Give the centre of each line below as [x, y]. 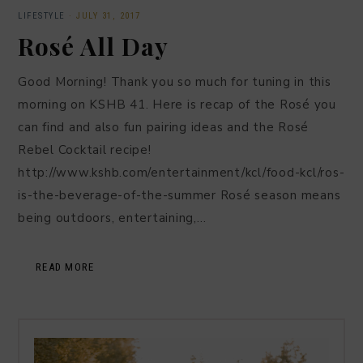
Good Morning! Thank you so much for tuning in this [175, 81]
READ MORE [65, 267]
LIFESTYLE [42, 15]
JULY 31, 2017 [109, 15]
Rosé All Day [93, 46]
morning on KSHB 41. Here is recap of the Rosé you [177, 104]
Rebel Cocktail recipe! [85, 149]
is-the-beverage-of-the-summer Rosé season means [179, 195]
